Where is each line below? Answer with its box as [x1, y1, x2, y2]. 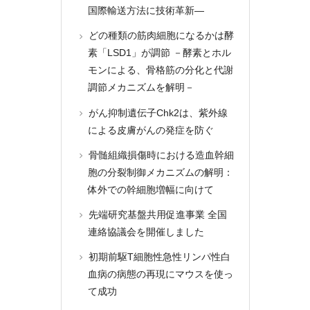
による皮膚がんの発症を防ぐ [87, 124, 214, 136]
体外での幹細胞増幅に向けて [87, 183, 214, 195]
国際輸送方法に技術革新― [87, 5, 204, 17]
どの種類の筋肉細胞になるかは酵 [86, 30, 235, 42]
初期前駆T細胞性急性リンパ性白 [86, 251, 231, 263]
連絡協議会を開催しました [87, 226, 204, 237]
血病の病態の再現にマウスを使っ [87, 268, 233, 280]
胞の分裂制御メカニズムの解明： [87, 166, 233, 178]
